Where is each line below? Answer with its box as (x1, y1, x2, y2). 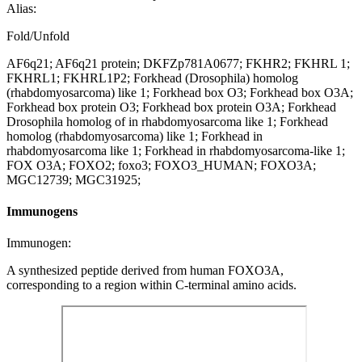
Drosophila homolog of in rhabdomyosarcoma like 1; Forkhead (6, 114, 328, 128)
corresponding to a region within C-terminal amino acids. (6, 278, 297, 293)
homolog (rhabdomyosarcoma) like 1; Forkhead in (6, 128, 263, 143)
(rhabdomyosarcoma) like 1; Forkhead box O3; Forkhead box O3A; (6, 85, 353, 99)
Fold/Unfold (6, 28, 69, 43)
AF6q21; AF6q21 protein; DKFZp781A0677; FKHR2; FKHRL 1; (6, 56, 350, 70)
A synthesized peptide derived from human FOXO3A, (6, 263, 284, 278)
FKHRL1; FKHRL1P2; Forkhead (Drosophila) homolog (6, 70, 298, 85)
